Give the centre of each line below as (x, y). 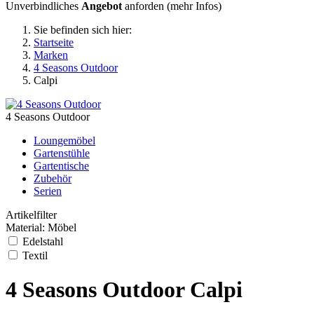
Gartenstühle (62, 153)
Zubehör (53, 178)
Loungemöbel (64, 141)
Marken (51, 55)
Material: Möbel (41, 227)
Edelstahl (43, 241)
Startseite (54, 42)
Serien (48, 191)
